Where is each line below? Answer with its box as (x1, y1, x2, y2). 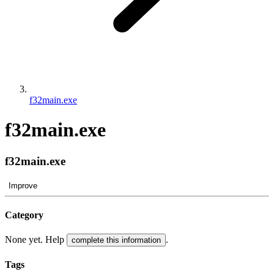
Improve (9, 180, 37, 190)
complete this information (72, 235, 161, 245)
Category (5, 209, 43, 220)
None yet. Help (5, 234, 67, 245)
